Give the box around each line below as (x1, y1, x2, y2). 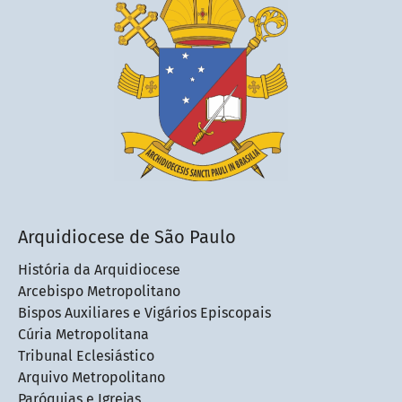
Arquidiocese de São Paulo (18, 226, 236, 249)
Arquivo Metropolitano (18, 369, 165, 387)
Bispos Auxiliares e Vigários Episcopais (18, 304, 271, 322)
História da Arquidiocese (18, 261, 180, 279)
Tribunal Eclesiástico (18, 347, 154, 365)
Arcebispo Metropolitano (18, 283, 180, 301)
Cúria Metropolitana (18, 326, 149, 344)
